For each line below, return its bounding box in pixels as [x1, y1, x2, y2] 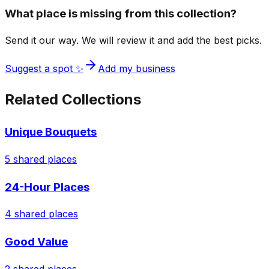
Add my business [98, 62, 175, 75]
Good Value [5, 235, 68, 249]
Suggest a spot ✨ [5, 62, 83, 75]
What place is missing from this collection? [5, 6, 237, 20]
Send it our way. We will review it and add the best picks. [5, 34, 262, 47]
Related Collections [5, 91, 141, 109]
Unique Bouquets [5, 125, 97, 139]
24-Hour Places [5, 180, 89, 194]
